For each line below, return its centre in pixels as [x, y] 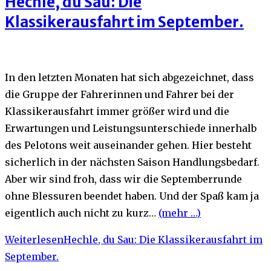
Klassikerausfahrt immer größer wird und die [117, 111]
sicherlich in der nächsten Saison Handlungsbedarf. [132, 162]
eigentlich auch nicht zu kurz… [82, 213]
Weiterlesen [34, 240]
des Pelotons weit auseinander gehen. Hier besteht [128, 145]
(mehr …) [180, 213]
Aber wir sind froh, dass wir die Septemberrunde [123, 179]
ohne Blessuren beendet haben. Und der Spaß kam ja [132, 196]
